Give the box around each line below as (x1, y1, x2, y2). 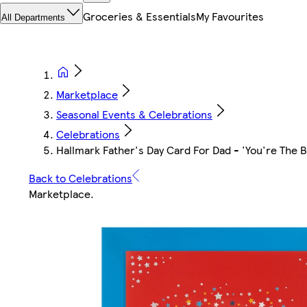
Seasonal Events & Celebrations (56, 106, 212, 123)
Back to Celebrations (29, 170, 132, 186)
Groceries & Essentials (83, 8, 196, 25)
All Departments (1, 12, 65, 23)
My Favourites (196, 8, 264, 25)
